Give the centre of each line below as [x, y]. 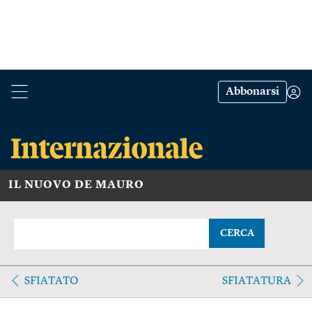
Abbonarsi [252, 92]
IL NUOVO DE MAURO [76, 185]
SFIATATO [52, 281]
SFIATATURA [256, 281]
